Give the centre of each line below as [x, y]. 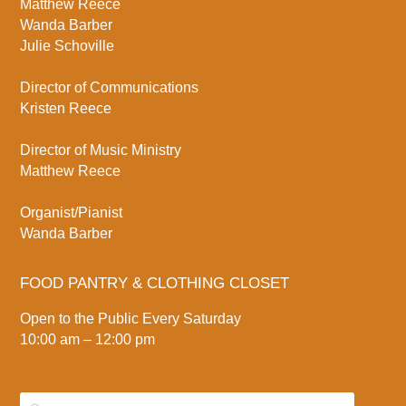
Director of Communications [110, 87]
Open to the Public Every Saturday [131, 319]
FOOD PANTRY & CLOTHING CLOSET [155, 284]
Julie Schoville [68, 45]
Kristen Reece [66, 108]
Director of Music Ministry [101, 150]
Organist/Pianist [72, 212]
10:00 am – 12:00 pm [88, 340]
